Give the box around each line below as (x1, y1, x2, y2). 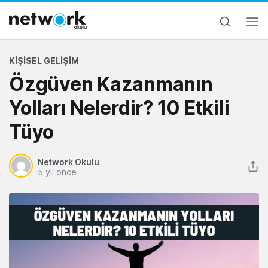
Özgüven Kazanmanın (9, 72, 213, 96)
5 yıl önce (38, 167, 77, 177)
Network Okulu (38, 157, 99, 167)
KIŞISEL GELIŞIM (9, 56, 79, 66)
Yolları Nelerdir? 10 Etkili (9, 96, 230, 120)
